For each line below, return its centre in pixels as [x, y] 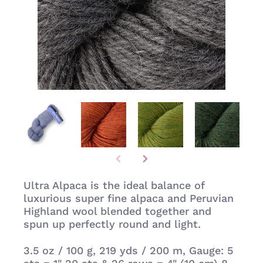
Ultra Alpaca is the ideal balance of [114, 185]
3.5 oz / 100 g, [61, 250]
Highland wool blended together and [117, 211]
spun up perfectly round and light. [112, 224]
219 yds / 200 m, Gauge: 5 [166, 250]
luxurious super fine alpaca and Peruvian [129, 198]
